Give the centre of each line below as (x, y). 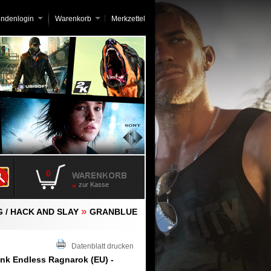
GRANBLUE (113, 212)
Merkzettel (128, 19)
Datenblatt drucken (100, 246)
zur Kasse (94, 184)
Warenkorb (73, 19)
